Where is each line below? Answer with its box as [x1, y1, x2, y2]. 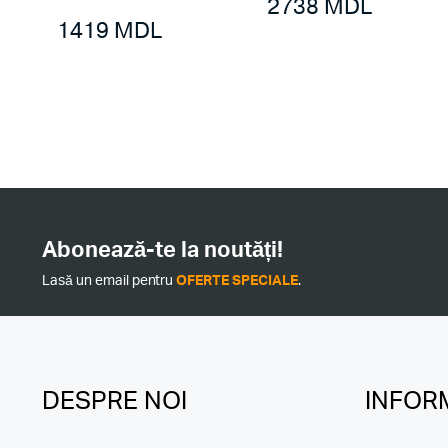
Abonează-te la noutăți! [42, 239, 283, 261]
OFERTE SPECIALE [176, 274, 298, 288]
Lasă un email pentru [42, 274, 177, 288]
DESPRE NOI [42, 389, 187, 414]
